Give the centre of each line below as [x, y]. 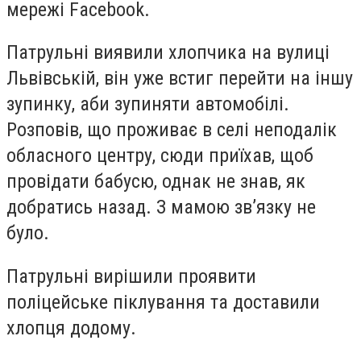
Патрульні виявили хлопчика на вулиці [168, 53]
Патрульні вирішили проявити [131, 276]
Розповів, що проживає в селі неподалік [172, 130]
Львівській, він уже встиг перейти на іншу [180, 79]
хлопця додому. [71, 328]
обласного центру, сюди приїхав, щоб [160, 156]
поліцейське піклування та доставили [163, 302]
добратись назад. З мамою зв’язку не [161, 207]
